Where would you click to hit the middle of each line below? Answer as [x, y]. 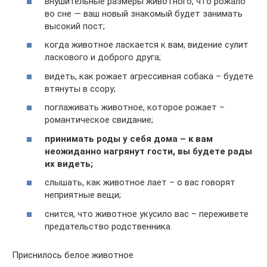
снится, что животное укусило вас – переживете [147, 214]
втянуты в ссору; [80, 89]
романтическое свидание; [99, 120]
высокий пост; [75, 26]
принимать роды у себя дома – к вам [129, 139]
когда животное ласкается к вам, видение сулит [147, 45]
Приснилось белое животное [73, 255]
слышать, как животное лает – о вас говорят [140, 183]
